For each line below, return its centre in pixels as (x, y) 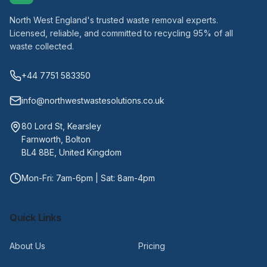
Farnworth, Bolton (56, 139)
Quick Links (35, 218)
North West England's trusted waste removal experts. (114, 20)
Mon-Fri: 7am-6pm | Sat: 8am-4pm (88, 178)
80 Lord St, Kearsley (61, 126)
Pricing (152, 246)
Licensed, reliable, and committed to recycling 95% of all (121, 33)
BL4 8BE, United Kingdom (72, 152)
